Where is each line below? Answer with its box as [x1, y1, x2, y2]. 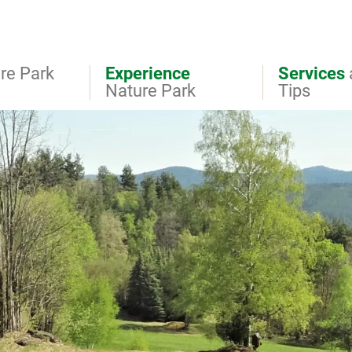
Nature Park [105, 81, 196, 101]
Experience [105, 64, 190, 83]
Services [278, 64, 345, 83]
